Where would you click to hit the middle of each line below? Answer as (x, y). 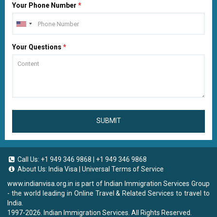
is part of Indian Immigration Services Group (141, 184)
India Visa (63, 169)
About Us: (32, 169)
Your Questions (38, 47)
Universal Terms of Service (123, 169)
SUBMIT (108, 121)
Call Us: (28, 159)
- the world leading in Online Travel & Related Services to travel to (108, 193)
